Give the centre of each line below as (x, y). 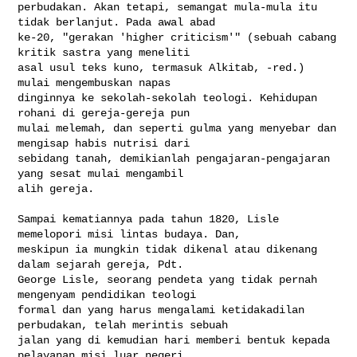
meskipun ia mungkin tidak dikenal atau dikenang (168, 249)
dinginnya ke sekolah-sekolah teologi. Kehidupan (168, 98)
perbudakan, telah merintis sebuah (126, 325)
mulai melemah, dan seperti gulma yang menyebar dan (177, 128)
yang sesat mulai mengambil (104, 173)
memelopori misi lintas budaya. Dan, (133, 234)
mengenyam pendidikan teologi (110, 294)
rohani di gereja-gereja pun (107, 113)
